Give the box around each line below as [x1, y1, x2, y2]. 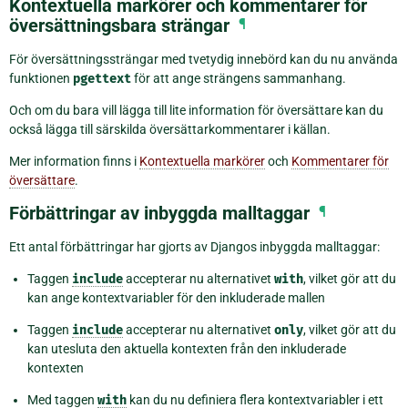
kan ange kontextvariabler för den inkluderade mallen [27, 290, 325, 305]
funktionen [9, 70, 73, 86]
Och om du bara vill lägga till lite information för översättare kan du [9, 102, 383, 117]
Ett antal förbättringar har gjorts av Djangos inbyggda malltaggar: [9, 239, 380, 254]
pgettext [73, 70, 131, 87]
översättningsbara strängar [9, 14, 229, 36]
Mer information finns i [9, 153, 139, 168]
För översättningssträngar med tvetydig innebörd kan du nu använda [9, 51, 398, 66]
